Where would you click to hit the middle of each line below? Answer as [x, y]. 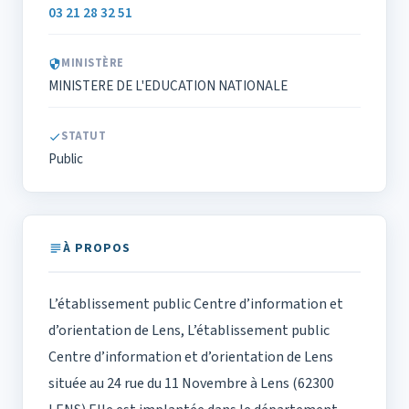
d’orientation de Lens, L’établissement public [189, 331]
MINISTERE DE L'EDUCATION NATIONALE [168, 86]
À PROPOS [97, 248]
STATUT [84, 136]
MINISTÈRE [93, 63]
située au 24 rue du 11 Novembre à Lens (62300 [191, 384]
